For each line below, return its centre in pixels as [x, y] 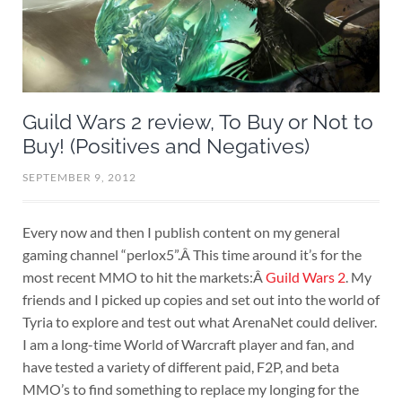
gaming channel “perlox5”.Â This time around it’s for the [192, 254]
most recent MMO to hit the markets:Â [144, 276]
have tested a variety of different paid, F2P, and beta [180, 366]
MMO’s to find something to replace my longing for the [190, 389]
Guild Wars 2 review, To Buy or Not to [197, 122]
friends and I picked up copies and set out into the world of [201, 299]
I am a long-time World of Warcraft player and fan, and [188, 344]
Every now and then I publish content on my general [181, 232]
